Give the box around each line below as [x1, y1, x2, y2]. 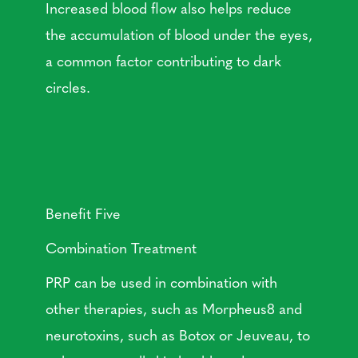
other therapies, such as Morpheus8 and [45, 298, 302, 319]
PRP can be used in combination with [45, 272, 277, 292]
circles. [45, 77, 90, 97]
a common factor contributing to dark [45, 50, 281, 71]
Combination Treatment [45, 237, 197, 258]
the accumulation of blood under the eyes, [45, 24, 312, 45]
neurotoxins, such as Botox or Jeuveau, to [45, 324, 310, 345]
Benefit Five [45, 203, 121, 224]
